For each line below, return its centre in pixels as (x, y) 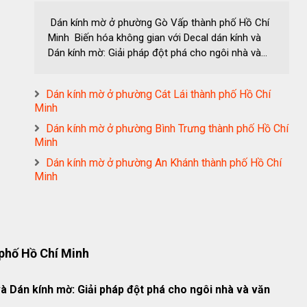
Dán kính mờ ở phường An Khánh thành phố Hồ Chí (164, 163)
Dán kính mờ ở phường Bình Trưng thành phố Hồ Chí (167, 128)
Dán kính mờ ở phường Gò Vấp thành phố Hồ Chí (159, 23)
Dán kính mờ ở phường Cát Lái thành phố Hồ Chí (158, 94)
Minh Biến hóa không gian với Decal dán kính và (155, 38)
